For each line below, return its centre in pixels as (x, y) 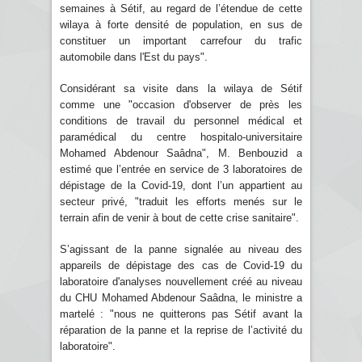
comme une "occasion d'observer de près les (181, 104)
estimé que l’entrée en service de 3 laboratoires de (181, 169)
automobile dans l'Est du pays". (134, 57)
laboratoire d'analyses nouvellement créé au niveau (181, 281)
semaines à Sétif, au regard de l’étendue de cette (181, 8)
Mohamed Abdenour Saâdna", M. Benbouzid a (181, 153)
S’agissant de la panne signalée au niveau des (181, 249)
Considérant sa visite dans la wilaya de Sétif (181, 88)
